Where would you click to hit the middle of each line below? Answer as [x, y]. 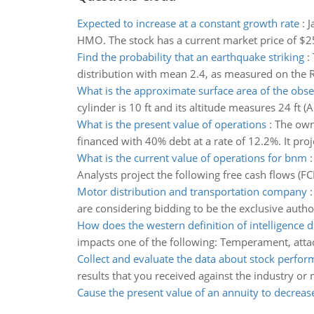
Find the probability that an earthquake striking [190, 57]
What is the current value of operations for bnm [192, 158]
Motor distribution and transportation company [192, 191]
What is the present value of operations [171, 124]
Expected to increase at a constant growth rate [188, 23]
